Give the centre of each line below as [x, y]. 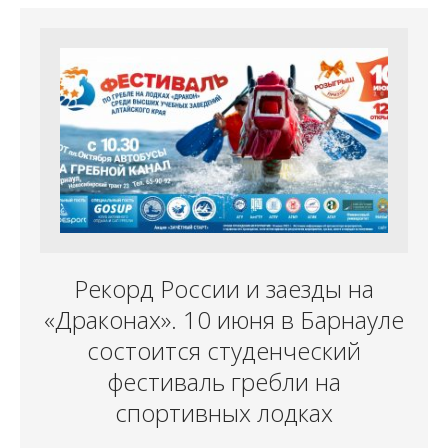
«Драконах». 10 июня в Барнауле [224, 320]
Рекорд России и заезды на [224, 289]
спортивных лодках [224, 413]
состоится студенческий [224, 351]
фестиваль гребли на [224, 382]
